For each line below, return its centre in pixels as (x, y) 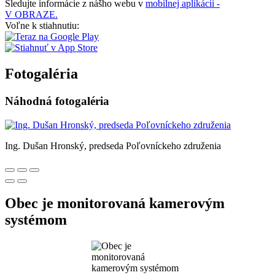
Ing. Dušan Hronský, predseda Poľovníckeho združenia (113, 145)
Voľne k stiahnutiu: (42, 25)
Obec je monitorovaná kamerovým (115, 203)
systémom (36, 220)
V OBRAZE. (31, 14)
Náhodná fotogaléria (57, 101)
